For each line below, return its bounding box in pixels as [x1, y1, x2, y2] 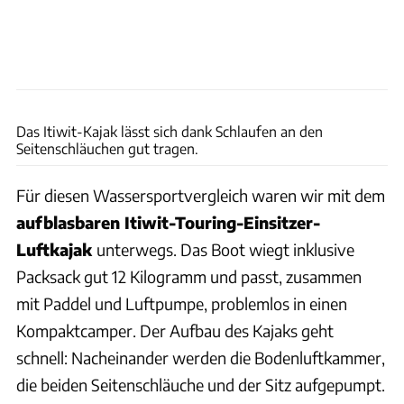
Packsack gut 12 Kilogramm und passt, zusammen [16, 266, 362, 288]
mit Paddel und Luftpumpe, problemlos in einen [16, 293, 347, 315]
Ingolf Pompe [336, 93, 396, 106]
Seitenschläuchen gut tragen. [16, 140, 198, 158]
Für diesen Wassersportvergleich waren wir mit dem [16, 185, 385, 207]
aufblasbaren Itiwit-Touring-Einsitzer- [16, 212, 320, 234]
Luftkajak [16, 239, 96, 261]
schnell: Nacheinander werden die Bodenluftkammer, [16, 347, 385, 369]
